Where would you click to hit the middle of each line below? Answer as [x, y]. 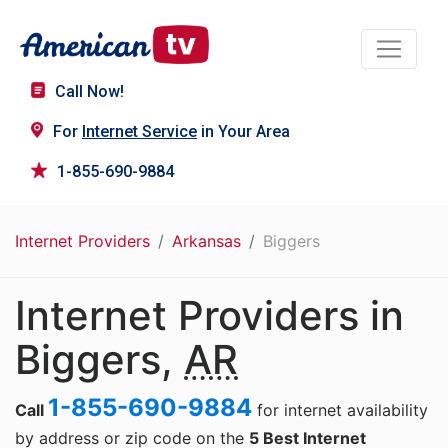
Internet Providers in [209, 316]
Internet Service [139, 132]
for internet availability [340, 410]
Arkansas [206, 241]
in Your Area [243, 132]
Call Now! [89, 92]
